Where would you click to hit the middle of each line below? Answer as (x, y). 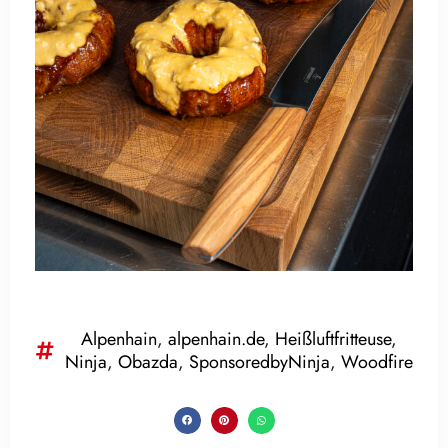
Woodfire (377, 362)
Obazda (148, 362)
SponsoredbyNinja (259, 362)
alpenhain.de (216, 339)
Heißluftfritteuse (333, 339)
